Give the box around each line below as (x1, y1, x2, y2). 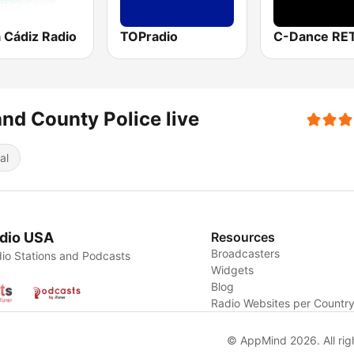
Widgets (211, 263, 254, 277)
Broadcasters (211, 247, 281, 261)
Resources (211, 229, 276, 246)
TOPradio (120, 28, 179, 45)
